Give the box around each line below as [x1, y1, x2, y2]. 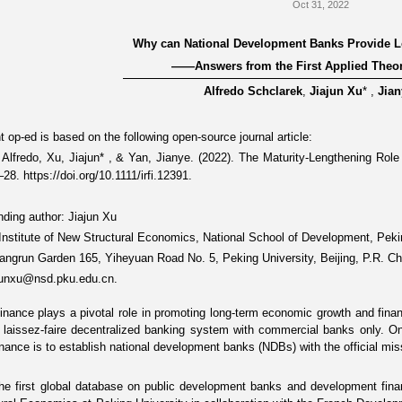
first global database [15, 380, 123, 394]
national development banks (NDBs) [109, 341, 296, 354]
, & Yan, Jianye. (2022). [108, 152, 240, 165]
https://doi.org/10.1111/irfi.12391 [23, 170, 188, 183]
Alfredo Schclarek [203, 84, 302, 98]
